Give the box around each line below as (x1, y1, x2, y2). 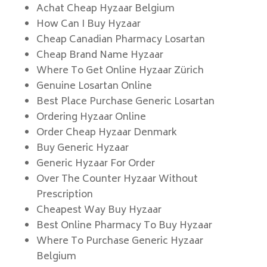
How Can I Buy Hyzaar (36, 16, 141, 33)
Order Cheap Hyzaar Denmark (36, 125, 177, 141)
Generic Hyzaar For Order (36, 156, 155, 172)
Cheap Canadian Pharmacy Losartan (36, 32, 205, 48)
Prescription (36, 187, 93, 203)
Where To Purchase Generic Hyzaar (36, 233, 203, 250)
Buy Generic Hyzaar (36, 140, 129, 157)
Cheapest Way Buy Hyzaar (36, 202, 162, 219)
